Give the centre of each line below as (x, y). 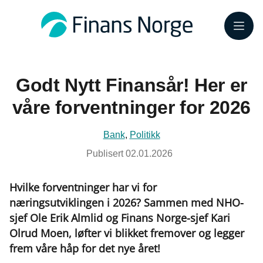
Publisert (106, 154)
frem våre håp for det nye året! (85, 248)
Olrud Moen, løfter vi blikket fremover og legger (127, 233)
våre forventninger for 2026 (131, 107)
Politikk (145, 135)
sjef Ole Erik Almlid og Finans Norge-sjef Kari (120, 218)
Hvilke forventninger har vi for (83, 187)
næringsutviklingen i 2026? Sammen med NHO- (127, 203)
